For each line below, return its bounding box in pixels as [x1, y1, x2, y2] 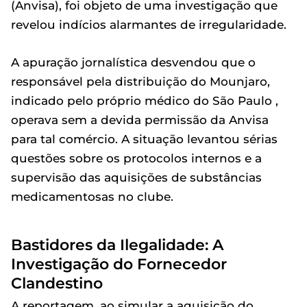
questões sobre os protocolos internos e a [11, 151, 262, 165]
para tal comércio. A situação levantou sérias [11, 132, 278, 146]
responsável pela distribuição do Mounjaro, [11, 75, 270, 88]
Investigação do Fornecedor [11, 255, 227, 273]
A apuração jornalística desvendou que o [11, 56, 256, 69]
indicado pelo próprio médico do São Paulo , [11, 94, 278, 108]
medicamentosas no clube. [11, 190, 173, 204]
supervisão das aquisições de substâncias [11, 171, 262, 184]
